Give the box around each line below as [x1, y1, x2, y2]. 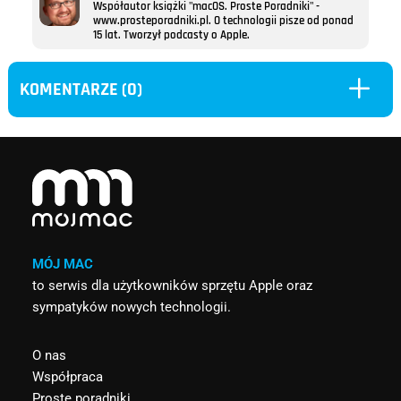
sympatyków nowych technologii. [31, 299, 231, 315]
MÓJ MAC [31, 256, 93, 272]
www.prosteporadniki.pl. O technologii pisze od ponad [92, 13, 354, 29]
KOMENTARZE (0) [20, 78, 143, 101]
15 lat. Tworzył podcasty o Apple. [92, 28, 250, 43]
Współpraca [31, 369, 103, 385]
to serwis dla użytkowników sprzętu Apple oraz [31, 277, 312, 294]
